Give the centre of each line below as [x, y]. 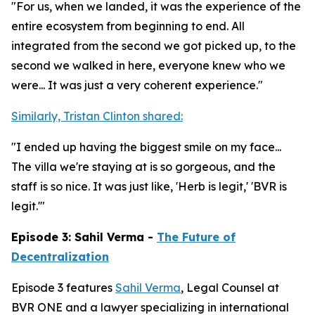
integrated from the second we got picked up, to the [154, 46]
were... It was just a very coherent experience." [137, 85]
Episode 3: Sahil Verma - [84, 237]
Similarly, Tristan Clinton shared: [97, 116]
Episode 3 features [63, 288]
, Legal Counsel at [230, 288]
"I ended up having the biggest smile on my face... [146, 147]
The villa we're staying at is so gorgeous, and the [143, 167]
